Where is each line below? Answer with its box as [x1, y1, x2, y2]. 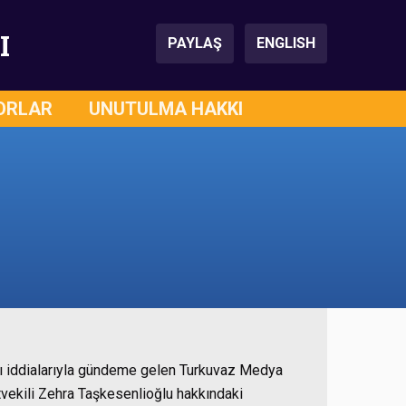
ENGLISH [256, 34, 315, 52]
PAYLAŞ [168, 34, 222, 52]
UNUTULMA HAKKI [89, 98, 243, 120]
